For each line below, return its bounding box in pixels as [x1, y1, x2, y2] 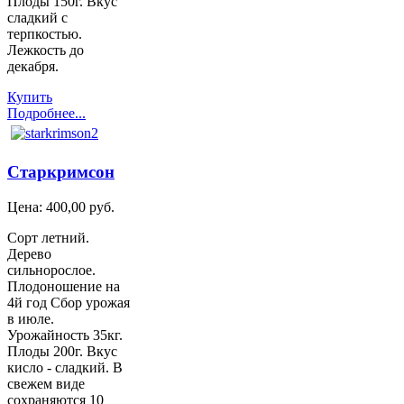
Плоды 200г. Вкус [7, 343, 117, 359]
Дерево [7, 245, 51, 262]
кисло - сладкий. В [7, 359, 123, 375]
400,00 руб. [46, 198, 115, 215]
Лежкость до [7, 42, 84, 59]
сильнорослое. [7, 262, 96, 278]
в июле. [7, 310, 54, 326]
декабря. [7, 59, 59, 75]
